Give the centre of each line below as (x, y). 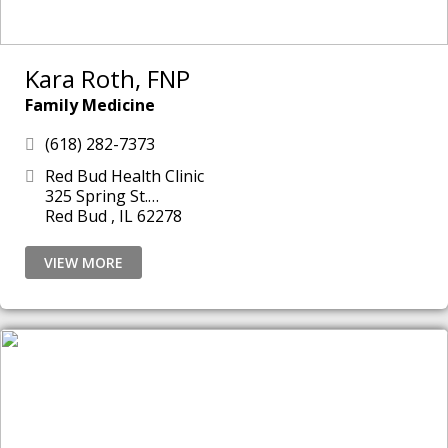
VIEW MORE (83, 262)
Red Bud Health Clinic (124, 176)
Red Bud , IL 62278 (159, 216)
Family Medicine (90, 105)
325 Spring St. (96, 196)
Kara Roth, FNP (107, 78)
